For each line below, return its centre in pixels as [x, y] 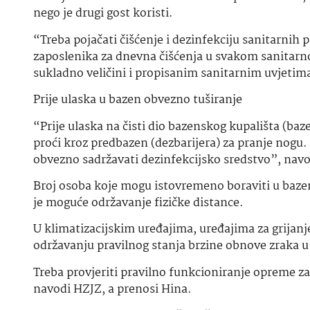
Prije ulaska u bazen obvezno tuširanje [138, 100]
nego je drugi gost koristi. [103, 14]
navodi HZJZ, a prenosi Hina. [112, 289]
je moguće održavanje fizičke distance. [138, 203]
